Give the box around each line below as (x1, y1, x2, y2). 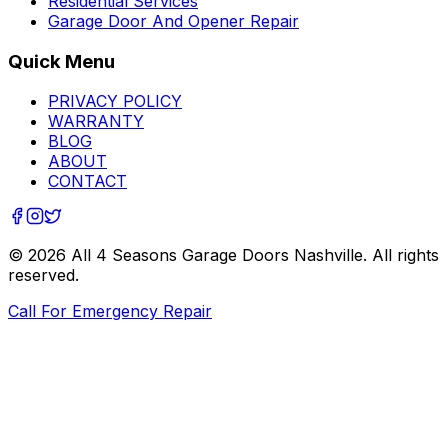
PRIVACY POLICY (48, 91, 182, 112)
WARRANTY (48, 111, 144, 132)
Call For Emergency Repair (8, 301, 212, 322)
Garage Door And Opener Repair (48, 11, 299, 32)
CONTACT (48, 171, 127, 192)
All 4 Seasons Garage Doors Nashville (71, 245, 363, 266)
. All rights (363, 245, 439, 266)
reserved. (8, 265, 79, 286)
